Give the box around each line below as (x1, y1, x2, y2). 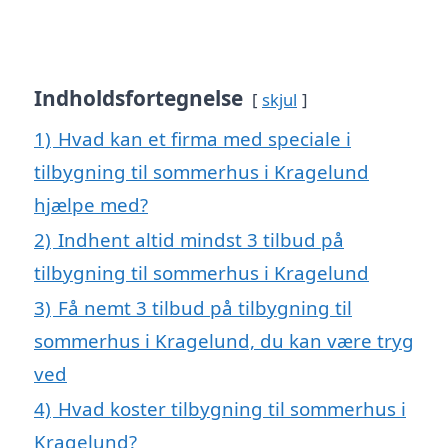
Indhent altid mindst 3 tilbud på (58, 227, 344, 253)
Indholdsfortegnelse (34, 84, 243, 113)
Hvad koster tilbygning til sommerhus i (58, 396, 406, 422)
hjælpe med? (34, 192, 148, 218)
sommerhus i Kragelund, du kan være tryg (34, 328, 414, 354)
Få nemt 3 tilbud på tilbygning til (58, 295, 352, 321)
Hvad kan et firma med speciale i (58, 126, 351, 152)
